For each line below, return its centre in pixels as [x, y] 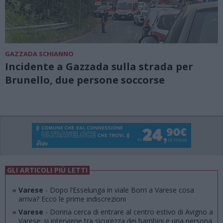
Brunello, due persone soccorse [85, 80]
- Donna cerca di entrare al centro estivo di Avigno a [128, 212]
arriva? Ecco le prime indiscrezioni [72, 199]
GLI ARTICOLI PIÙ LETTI [47, 170]
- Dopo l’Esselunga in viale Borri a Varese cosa [118, 190]
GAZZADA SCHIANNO [39, 54]
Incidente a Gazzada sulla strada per [99, 67]
